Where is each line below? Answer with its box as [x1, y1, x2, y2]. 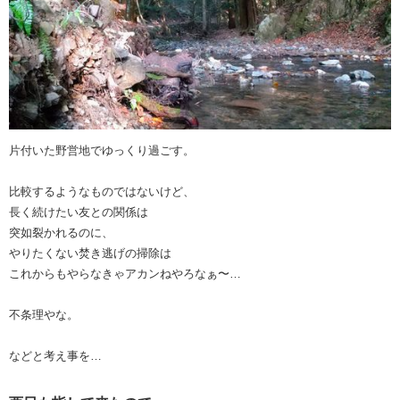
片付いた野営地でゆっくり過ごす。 [9, 143, 195, 157]
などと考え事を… [9, 348, 102, 362]
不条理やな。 [9, 307, 79, 321]
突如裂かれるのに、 [9, 225, 113, 239]
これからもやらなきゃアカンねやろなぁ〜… [9, 266, 241, 280]
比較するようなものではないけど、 [9, 184, 195, 198]
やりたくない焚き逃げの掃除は [9, 246, 171, 260]
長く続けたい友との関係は [9, 204, 148, 219]
